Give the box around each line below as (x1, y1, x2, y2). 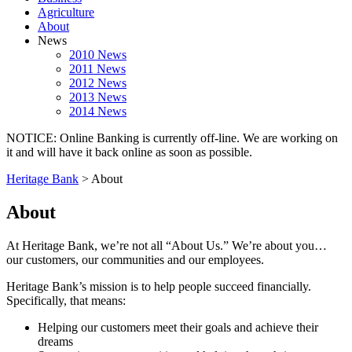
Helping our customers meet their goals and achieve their (38, 320, 318, 334)
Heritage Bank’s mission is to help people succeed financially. (6, 279, 311, 293)
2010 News (69, 48, 126, 61)
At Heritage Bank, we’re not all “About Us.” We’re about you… (6, 238, 327, 252)
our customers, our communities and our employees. (6, 252, 264, 266)
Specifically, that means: (6, 293, 126, 307)
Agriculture (38, 5, 94, 19)
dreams (38, 334, 73, 348)
